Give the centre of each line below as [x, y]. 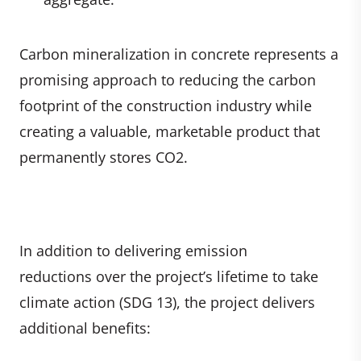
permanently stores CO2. [104, 157]
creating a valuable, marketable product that [170, 131]
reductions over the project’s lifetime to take [169, 276]
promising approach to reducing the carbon [168, 79]
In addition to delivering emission [133, 250]
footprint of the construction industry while [166, 105]
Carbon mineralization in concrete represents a [179, 54]
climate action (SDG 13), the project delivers [167, 302]
